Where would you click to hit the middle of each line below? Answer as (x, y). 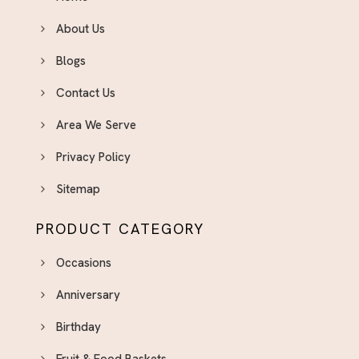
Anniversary (88, 295)
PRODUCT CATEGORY (121, 229)
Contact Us (86, 93)
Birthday (79, 327)
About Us (81, 29)
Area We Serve (96, 125)
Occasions (84, 263)
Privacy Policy (93, 157)
